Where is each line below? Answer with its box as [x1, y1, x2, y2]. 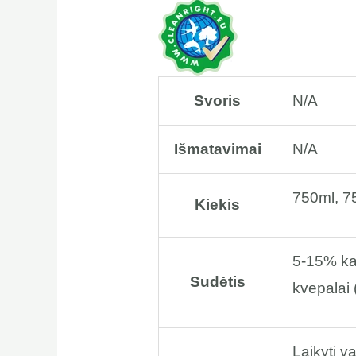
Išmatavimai [173, 140, 261, 157]
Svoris [194, 91, 242, 109]
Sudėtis [189, 273, 246, 290]
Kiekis [195, 195, 241, 213]
